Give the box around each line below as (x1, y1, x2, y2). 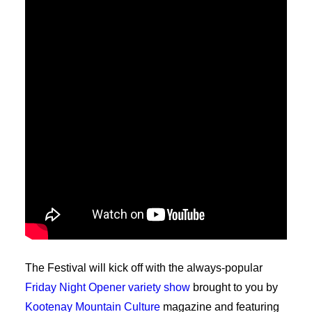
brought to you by (190, 281, 278, 293)
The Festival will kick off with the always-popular (25, 262, 263, 274)
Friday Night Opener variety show (25, 281, 190, 293)
